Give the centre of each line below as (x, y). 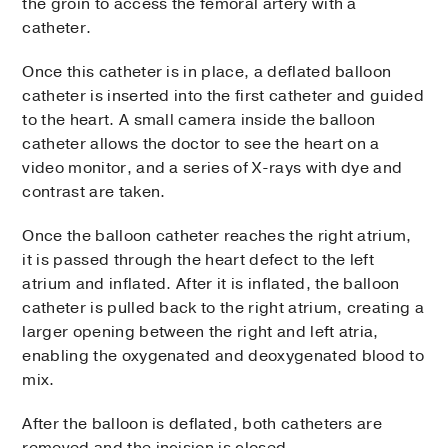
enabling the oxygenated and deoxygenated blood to (223, 356)
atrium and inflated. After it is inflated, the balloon (211, 284)
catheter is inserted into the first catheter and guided (223, 96)
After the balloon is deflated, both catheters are (202, 424)
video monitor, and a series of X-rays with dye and (212, 168)
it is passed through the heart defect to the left (198, 260)
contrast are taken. (94, 192)
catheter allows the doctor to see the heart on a (201, 144)
